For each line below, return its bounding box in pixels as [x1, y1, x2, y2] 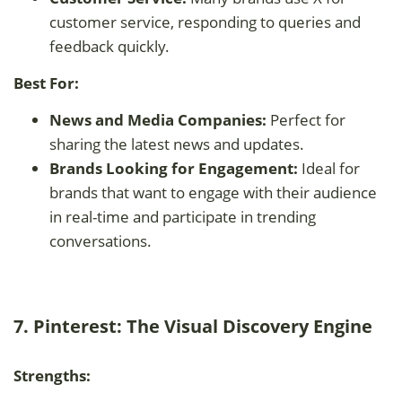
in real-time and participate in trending [49, 205, 316, 227]
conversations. [49, 230, 152, 251]
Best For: [13, 72, 79, 93]
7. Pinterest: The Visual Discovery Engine [13, 313, 372, 338]
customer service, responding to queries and [49, 11, 361, 32]
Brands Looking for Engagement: [49, 157, 298, 179]
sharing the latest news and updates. [49, 133, 304, 154]
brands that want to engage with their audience [49, 181, 377, 203]
